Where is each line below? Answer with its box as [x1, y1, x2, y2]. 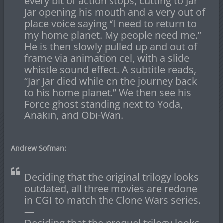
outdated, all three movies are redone [24, 182, 197, 196]
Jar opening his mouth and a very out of [24, 5, 205, 19]
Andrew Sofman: [10, 143, 66, 153]
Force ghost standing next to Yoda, [24, 97, 183, 111]
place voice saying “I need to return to [24, 17, 197, 31]
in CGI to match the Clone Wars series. [24, 193, 201, 207]
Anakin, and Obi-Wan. [24, 109, 123, 122]
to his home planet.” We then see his [24, 86, 191, 100]
